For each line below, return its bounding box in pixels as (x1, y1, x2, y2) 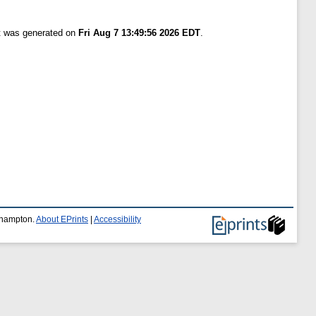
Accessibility (94, 215, 141, 224)
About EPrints (36, 215, 88, 224)
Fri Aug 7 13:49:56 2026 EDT (78, 27, 200, 38)
